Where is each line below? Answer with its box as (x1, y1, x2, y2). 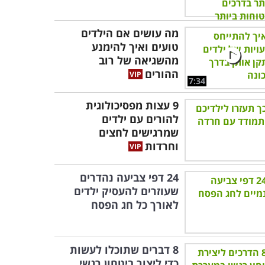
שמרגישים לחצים (99, 125, 179, 140)
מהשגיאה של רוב (99, 53, 179, 67)
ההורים (145, 67, 179, 81)
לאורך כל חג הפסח (91, 198, 179, 212)
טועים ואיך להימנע (92, 40, 179, 54)
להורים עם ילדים (102, 112, 179, 126)
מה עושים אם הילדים (81, 26, 179, 40)
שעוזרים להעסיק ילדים (74, 184, 179, 198)
